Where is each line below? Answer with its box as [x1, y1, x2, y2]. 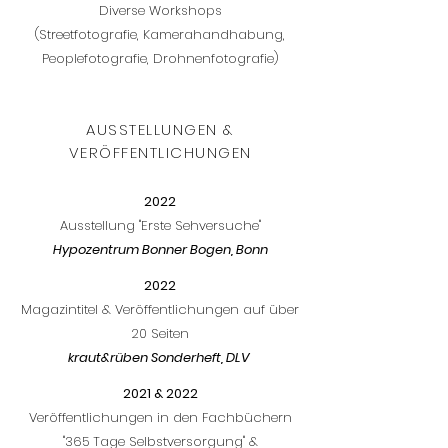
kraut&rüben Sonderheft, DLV [67, 348, 253, 367]
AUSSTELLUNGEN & [86, 119, 234, 140]
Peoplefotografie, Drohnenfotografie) [41, 49, 279, 68]
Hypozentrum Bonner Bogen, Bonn [52, 240, 268, 259]
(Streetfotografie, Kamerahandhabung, [35, 25, 285, 44]
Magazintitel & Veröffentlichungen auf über [21, 300, 299, 319]
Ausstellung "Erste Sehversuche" [59, 216, 261, 235]
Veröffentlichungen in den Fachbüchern [28, 408, 292, 427]
